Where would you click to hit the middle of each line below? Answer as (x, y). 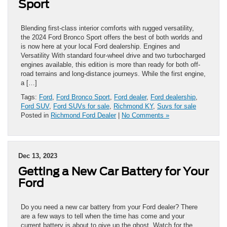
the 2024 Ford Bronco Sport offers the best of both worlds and (111, 37)
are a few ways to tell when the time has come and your (103, 216)
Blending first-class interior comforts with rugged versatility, (107, 28)
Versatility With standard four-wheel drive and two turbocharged (113, 55)
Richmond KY (133, 106)
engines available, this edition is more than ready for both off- (110, 64)
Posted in (36, 115)
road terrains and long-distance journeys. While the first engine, (113, 73)
